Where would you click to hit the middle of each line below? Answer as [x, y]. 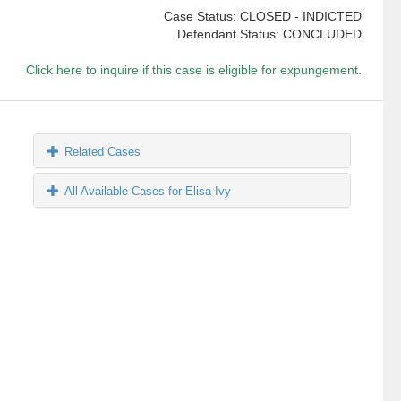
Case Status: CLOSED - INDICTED [262, 17]
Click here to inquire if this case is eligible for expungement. [193, 70]
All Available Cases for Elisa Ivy [148, 192]
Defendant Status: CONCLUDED [269, 34]
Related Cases [103, 152]
